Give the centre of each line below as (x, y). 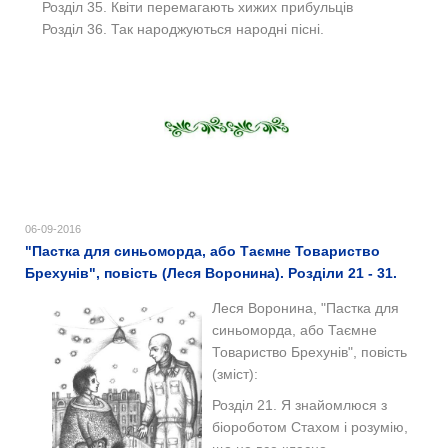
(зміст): (237, 374)
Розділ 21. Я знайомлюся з (299, 405)
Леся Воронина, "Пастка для (305, 308)
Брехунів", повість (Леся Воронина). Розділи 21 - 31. (211, 273)
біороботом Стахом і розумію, (310, 427)
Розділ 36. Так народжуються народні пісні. (183, 29)
